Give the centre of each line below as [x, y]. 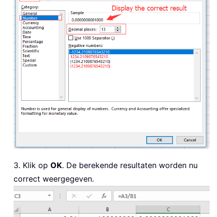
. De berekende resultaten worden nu [130, 165]
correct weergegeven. [54, 178]
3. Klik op [32, 165]
